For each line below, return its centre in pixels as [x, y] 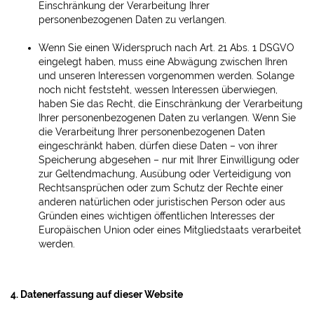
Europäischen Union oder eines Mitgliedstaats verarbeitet [170, 230]
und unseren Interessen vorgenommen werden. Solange [166, 76]
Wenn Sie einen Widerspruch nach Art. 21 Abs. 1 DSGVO [166, 48]
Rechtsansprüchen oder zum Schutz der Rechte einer [161, 188]
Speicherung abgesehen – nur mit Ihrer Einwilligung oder [169, 160]
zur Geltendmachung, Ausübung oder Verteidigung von [165, 174]
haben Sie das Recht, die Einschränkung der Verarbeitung [171, 104]
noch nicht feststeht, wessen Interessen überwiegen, [158, 90]
